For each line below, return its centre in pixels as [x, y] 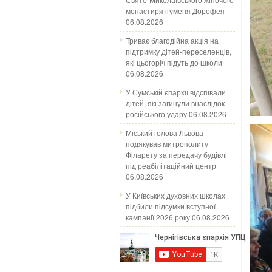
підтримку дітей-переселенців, [178, 51]
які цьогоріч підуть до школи [174, 62]
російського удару [156, 114]
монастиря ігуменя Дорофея [175, 11]
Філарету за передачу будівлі [176, 155]
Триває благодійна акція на [172, 40]
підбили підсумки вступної [171, 206]
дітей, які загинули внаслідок [175, 103]
